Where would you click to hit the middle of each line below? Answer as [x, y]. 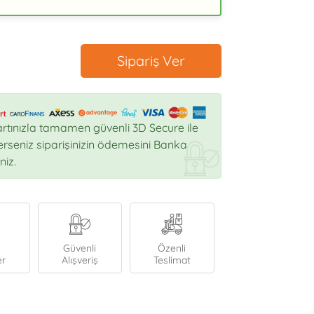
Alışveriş [80, 260]
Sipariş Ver [151, 61]
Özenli [172, 248]
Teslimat [172, 260]
